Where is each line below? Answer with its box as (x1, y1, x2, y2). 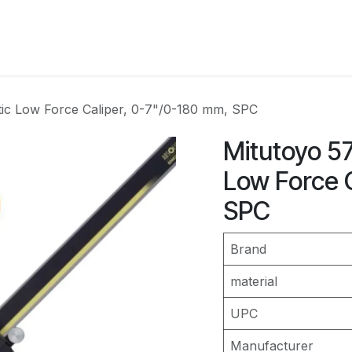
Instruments (165, 30, 237, 46)
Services (16, 30, 68, 46)
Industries (94, 30, 153, 46)
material (230, 273, 277, 289)
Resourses (249, 30, 313, 46)
